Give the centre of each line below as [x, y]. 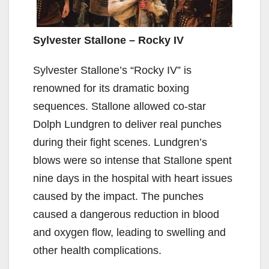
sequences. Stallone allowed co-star [119, 106]
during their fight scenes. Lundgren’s [120, 142]
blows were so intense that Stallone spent [132, 160]
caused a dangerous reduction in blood [126, 214]
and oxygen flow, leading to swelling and [129, 232]
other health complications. [97, 250]
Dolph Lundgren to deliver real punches [127, 124]
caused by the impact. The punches [118, 196]
